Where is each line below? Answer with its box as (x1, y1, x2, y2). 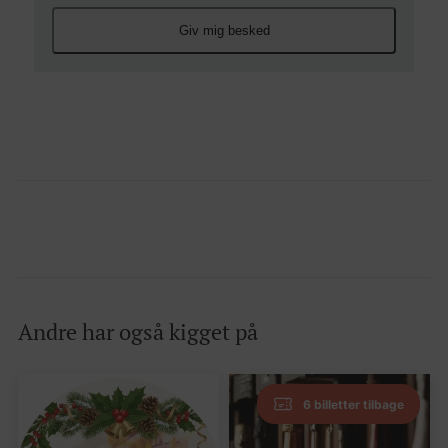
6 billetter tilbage (303, 396, 404, 412)
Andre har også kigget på (18, 318, 258, 347)
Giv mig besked (178, 23, 270, 39)
